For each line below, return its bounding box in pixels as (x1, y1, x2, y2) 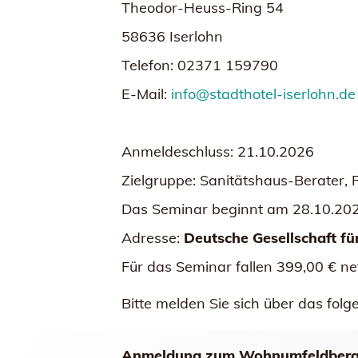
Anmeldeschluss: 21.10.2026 (121, 142, 314, 161)
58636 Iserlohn (121, 27, 223, 46)
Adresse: (121, 229, 184, 247)
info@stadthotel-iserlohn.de (171, 85, 356, 103)
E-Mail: (121, 85, 171, 103)
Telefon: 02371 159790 (121, 56, 278, 74)
